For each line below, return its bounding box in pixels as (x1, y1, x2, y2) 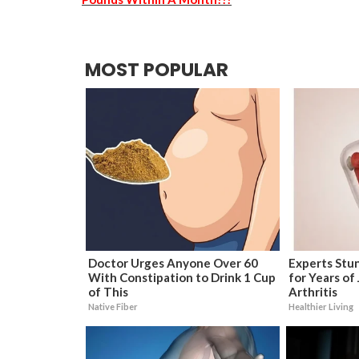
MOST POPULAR (85, 56, 228, 83)
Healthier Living (288, 301, 353, 312)
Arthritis (288, 284, 337, 299)
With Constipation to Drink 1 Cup (87, 269, 276, 284)
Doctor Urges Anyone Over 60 (87, 255, 258, 270)
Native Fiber (87, 301, 138, 312)
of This (87, 284, 128, 299)
